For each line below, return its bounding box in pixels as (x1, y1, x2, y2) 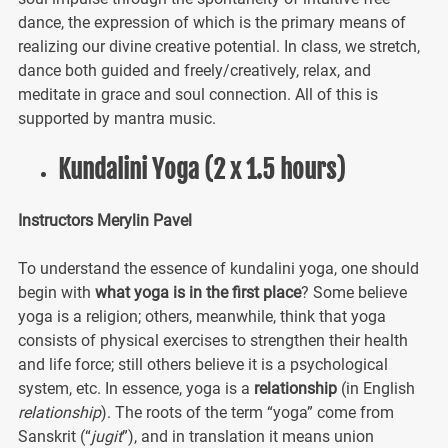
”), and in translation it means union (121, 426, 374, 446)
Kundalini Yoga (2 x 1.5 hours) (57, 153, 345, 185)
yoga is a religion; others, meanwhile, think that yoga (17, 306, 386, 326)
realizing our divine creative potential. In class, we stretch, (17, 36, 420, 56)
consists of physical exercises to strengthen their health (17, 330, 408, 350)
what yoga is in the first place (94, 282, 301, 302)
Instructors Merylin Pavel (17, 210, 192, 230)
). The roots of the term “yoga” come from (100, 402, 394, 422)
